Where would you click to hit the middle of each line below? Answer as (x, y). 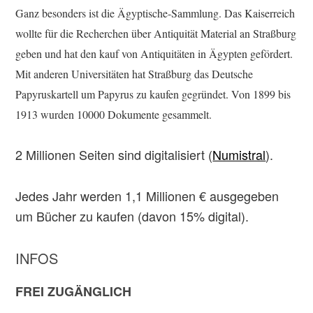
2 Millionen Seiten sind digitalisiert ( (114, 154)
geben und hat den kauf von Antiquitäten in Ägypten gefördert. (154, 53)
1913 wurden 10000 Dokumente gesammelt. (114, 114)
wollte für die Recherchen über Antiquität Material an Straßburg (156, 33)
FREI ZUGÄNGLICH (74, 291)
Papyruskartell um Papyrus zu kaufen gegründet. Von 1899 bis (153, 94)
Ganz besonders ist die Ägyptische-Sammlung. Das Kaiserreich (155, 13)
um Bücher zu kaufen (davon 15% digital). (132, 216)
